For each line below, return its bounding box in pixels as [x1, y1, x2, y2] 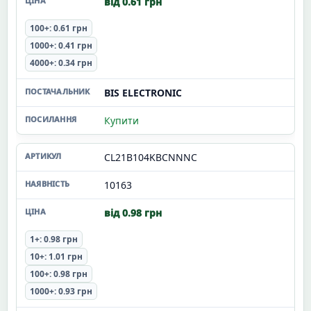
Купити [104, 114, 139, 127]
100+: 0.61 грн [30, 22, 87, 34]
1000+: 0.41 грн [30, 40, 92, 51]
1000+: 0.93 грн [30, 285, 92, 297]
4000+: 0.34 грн [30, 57, 92, 69]
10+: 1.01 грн [30, 251, 83, 262]
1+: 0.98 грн [30, 233, 78, 245]
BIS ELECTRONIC [104, 86, 182, 99]
